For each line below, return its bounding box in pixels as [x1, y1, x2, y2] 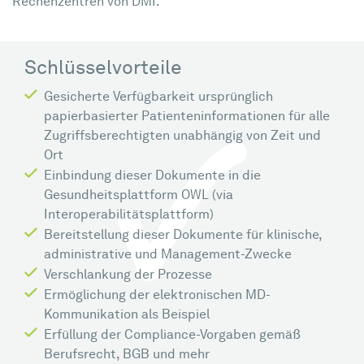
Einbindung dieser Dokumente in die [44, 170, 261, 183]
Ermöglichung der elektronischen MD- [44, 289, 271, 302]
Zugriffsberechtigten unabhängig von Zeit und [44, 130, 321, 143]
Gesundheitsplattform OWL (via [44, 189, 233, 202]
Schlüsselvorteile [24, 59, 182, 79]
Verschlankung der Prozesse [44, 269, 212, 282]
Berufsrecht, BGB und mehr [44, 349, 210, 362]
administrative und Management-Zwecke [44, 249, 292, 262]
